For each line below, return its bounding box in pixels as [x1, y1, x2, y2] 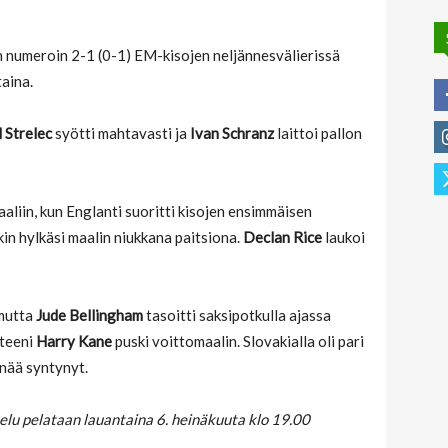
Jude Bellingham [36, 306, 146, 325]
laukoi [322, 228, 365, 247]
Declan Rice [243, 228, 322, 247]
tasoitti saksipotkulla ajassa [146, 306, 331, 325]
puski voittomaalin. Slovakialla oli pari [112, 332, 364, 351]
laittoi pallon [274, 124, 362, 143]
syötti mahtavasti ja [52, 124, 190, 143]
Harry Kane [36, 332, 112, 351]
